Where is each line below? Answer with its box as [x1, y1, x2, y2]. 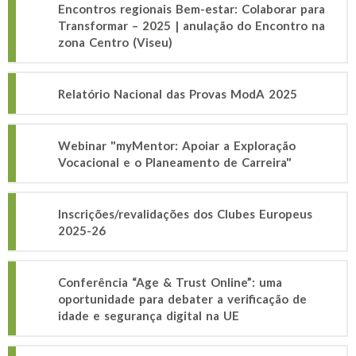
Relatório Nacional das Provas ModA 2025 [58, 87, 297, 101]
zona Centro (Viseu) [58, 35, 172, 49]
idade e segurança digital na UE [58, 308, 239, 323]
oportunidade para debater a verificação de [58, 292, 307, 306]
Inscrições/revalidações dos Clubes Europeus [58, 207, 312, 221]
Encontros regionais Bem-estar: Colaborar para [58, 2, 325, 16]
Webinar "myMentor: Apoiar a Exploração [58, 138, 296, 153]
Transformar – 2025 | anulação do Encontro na [58, 18, 325, 33]
